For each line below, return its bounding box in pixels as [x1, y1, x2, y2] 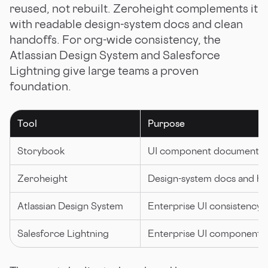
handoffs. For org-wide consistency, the [10, 32, 221, 47]
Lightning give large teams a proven [10, 63, 199, 78]
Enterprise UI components [148, 227, 265, 239]
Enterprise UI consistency [148, 199, 261, 212]
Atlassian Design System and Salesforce [10, 47, 220, 62]
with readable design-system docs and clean [10, 16, 243, 31]
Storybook [17, 144, 65, 157]
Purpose [148, 117, 185, 129]
